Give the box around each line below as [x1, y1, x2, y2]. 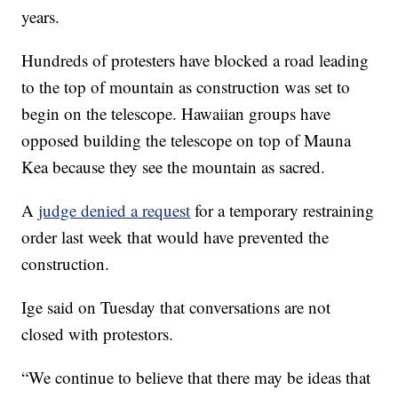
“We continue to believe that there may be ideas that [21, 366, 371, 388]
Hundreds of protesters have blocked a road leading [21, 49, 370, 71]
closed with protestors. [21, 322, 174, 345]
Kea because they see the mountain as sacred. [21, 155, 326, 178]
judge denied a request [38, 199, 191, 221]
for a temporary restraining [190, 199, 375, 221]
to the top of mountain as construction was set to [21, 76, 351, 98]
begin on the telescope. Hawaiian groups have [21, 102, 331, 124]
